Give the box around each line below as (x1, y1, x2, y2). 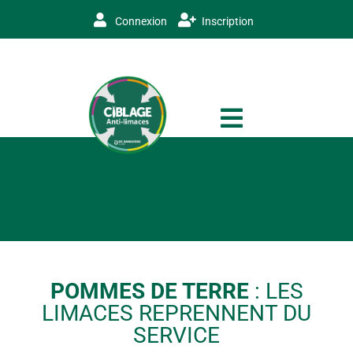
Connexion (113, 15, 168, 28)
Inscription (199, 15, 255, 28)
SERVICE (133, 322, 220, 348)
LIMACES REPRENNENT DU (42, 300, 311, 326)
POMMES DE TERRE (50, 278, 249, 304)
